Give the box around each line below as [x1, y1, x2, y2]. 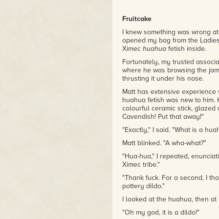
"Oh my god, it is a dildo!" [122, 208, 199, 217]
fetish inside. [166, 44, 206, 53]
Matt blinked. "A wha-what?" [122, 139, 206, 147]
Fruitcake [122, 15, 152, 23]
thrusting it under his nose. [122, 74, 204, 83]
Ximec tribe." [122, 160, 160, 169]
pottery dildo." [122, 182, 165, 190]
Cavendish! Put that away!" [122, 112, 204, 121]
